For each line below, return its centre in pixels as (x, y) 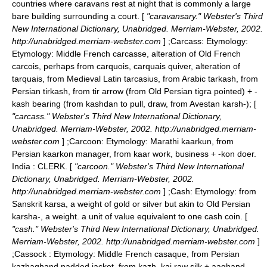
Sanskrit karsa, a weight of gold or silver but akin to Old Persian (131, 204)
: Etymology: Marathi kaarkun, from (167, 141)
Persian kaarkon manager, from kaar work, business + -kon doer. (134, 154)
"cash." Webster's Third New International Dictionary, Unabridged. (136, 229)
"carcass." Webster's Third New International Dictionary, (117, 116)
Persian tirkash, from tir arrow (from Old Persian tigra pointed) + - (135, 91)
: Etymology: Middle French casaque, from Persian (143, 254)
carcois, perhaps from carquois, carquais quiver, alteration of (126, 66)
